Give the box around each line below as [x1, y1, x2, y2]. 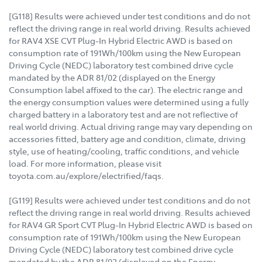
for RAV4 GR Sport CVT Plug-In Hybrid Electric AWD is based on [9, 219, 253, 231]
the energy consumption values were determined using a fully [9, 96, 249, 108]
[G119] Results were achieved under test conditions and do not [9, 194, 250, 206]
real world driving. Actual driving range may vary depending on [9, 120, 253, 133]
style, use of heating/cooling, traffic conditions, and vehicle [9, 145, 239, 157]
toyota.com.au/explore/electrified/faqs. [9, 170, 164, 182]
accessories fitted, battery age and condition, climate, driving [9, 133, 246, 145]
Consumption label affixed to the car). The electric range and [9, 84, 243, 96]
